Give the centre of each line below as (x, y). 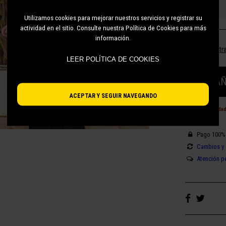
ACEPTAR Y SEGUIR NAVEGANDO (113, 95)
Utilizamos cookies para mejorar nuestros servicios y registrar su (113, 17)
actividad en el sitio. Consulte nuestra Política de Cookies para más (113, 27)
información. (113, 38)
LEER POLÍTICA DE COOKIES (113, 59)
